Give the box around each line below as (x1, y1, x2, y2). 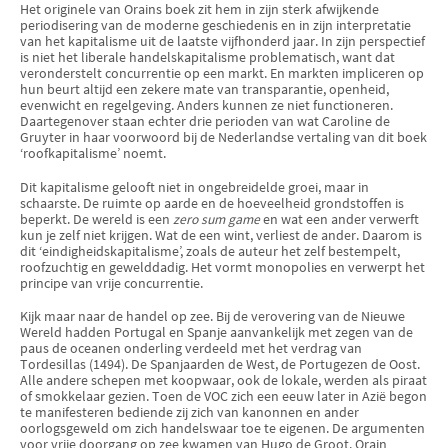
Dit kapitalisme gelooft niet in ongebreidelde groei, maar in (20, 178, 369, 196)
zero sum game (173, 210, 260, 228)
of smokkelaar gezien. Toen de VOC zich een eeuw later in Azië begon (20, 388, 427, 406)
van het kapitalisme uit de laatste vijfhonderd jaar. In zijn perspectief (20, 33, 425, 51)
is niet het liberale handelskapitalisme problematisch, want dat (20, 49, 395, 67)
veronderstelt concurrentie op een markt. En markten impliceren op (20, 65, 424, 83)
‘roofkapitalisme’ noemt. (20, 145, 166, 163)
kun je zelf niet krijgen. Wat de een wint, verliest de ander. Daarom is (20, 226, 422, 244)
